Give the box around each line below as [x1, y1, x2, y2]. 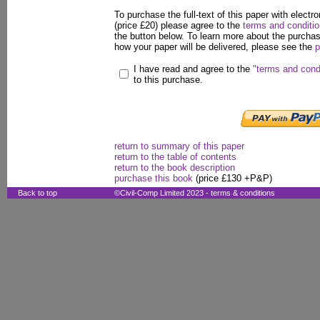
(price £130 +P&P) [193, 173, 272, 184]
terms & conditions [211, 189, 275, 197]
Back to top [18, 189, 57, 197]
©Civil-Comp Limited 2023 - [114, 189, 211, 197]
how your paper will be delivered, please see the [114, 41, 315, 52]
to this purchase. [134, 74, 203, 85]
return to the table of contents [114, 151, 236, 162]
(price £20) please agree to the [114, 20, 243, 31]
